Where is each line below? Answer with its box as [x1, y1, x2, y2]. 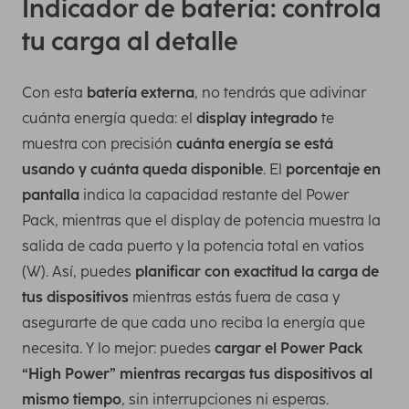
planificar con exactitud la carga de [135, 262, 379, 280]
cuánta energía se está [176, 134, 333, 152]
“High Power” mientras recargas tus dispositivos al [22, 364, 372, 383]
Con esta [22, 83, 87, 101]
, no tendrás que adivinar [194, 83, 366, 101]
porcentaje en [286, 160, 381, 178]
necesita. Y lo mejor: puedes [22, 339, 215, 357]
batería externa [87, 83, 194, 101]
